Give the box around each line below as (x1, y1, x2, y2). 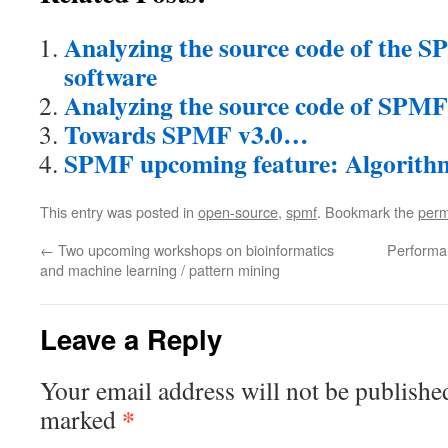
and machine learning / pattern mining (40, 259, 280, 280)
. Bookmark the (317, 201, 418, 222)
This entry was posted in (40, 201, 198, 222)
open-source (198, 201, 278, 222)
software (64, 57, 157, 95)
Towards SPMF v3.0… (64, 115, 309, 153)
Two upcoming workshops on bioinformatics (54, 239, 334, 260)
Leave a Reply (40, 319, 222, 358)
